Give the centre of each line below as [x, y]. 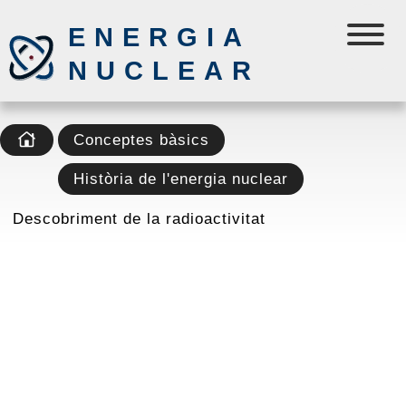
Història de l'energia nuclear [181, 179]
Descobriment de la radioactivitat [139, 218]
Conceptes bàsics [141, 140]
